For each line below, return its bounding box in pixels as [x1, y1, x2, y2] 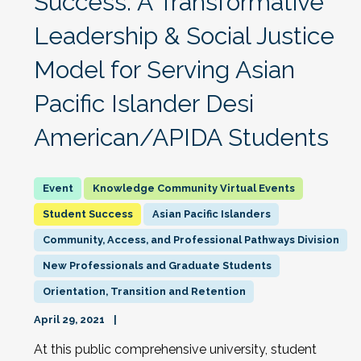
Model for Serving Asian [34, 56, 295, 84]
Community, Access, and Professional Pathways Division [42, 234, 339, 246]
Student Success [42, 208, 133, 220]
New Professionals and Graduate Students [42, 259, 272, 272]
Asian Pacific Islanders [151, 208, 271, 220]
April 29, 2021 [34, 313, 107, 326]
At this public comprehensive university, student [34, 342, 317, 357]
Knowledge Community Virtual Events [92, 182, 295, 194]
